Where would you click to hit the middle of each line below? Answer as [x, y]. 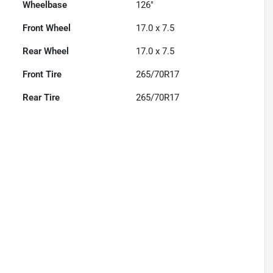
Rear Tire [41, 98]
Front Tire [42, 75]
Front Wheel [47, 28]
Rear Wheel [46, 51]
